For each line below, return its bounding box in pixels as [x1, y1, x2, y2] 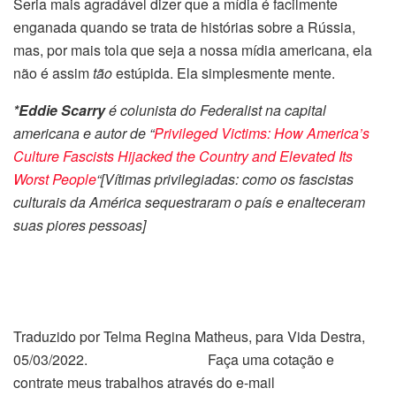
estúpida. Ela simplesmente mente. [112, 63, 335, 84]
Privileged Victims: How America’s [154, 123, 369, 144]
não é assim [13, 63, 93, 84]
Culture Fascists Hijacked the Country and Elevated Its [13, 146, 353, 167]
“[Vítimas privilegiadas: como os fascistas [96, 169, 354, 190]
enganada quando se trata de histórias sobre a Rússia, [13, 17, 355, 38]
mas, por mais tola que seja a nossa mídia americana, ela [13, 40, 372, 61]
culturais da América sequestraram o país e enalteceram [13, 192, 365, 213]
